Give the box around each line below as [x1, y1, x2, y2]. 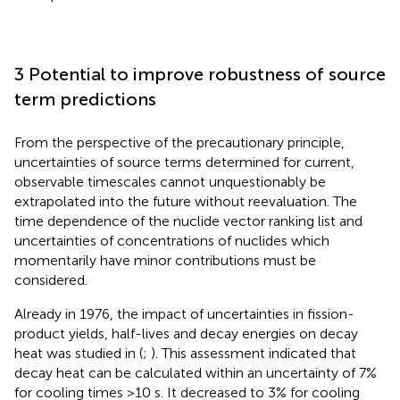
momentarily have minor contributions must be [14, 251, 316, 269]
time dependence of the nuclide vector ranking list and [14, 212, 362, 229]
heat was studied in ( [14, 344, 143, 362]
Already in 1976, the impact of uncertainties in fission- [14, 304, 354, 322]
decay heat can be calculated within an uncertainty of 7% [14, 363, 377, 381]
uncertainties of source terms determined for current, [14, 153, 354, 171]
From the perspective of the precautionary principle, [14, 133, 345, 151]
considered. [14, 271, 87, 288]
